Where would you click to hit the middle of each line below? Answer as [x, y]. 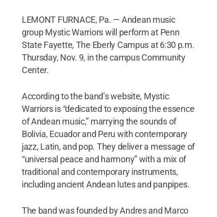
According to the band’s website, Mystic [95, 96]
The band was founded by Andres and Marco [105, 210]
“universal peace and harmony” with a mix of [104, 159]
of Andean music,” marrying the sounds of [99, 121]
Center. [35, 70]
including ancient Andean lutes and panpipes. [106, 184]
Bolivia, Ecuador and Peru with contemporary [105, 134]
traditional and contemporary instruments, [100, 172]
